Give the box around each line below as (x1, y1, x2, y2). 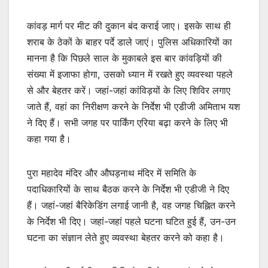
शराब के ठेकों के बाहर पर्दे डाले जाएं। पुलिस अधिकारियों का (27, 36, 232, 48)
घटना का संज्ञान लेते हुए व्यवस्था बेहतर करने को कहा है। (27, 232, 224, 243)
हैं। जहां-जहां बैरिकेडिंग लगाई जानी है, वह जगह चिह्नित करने (27, 199, 235, 211)
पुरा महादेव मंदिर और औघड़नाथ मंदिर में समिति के (27, 167, 196, 179)
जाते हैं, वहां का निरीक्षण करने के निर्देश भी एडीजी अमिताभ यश (27, 100, 240, 112)
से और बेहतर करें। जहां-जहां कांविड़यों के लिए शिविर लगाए (27, 84, 230, 96)
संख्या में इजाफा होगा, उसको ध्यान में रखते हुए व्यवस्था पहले (27, 68, 233, 80)
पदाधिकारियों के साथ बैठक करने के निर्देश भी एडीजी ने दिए (27, 183, 229, 195)
